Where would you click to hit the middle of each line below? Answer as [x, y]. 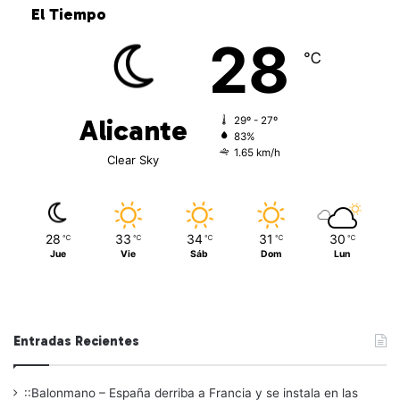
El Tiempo [69, 15]
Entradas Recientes [76, 342]
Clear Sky [133, 160]
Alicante [133, 131]
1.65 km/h [257, 153]
